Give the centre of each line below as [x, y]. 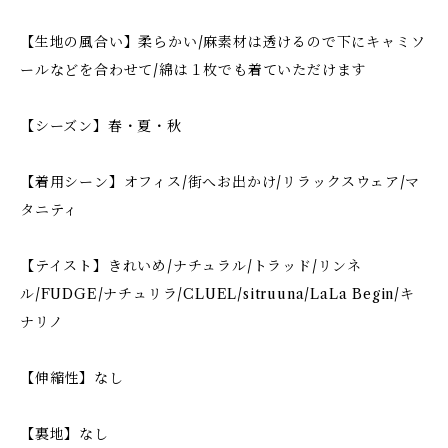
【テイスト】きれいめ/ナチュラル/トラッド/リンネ [191, 266]
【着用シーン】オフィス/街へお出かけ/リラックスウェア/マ [220, 182]
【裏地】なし [64, 434]
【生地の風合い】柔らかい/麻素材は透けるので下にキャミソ [223, 42]
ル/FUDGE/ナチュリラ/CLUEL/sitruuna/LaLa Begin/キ [217, 294]
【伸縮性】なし [72, 378]
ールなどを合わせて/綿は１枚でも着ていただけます [193, 70]
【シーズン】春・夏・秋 [101, 126]
